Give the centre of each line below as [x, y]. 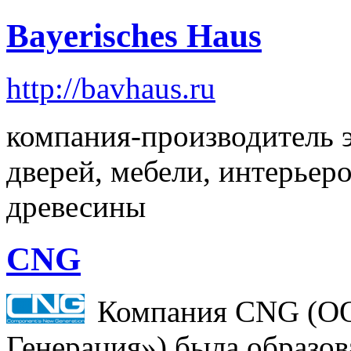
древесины [76, 207]
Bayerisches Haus [134, 36]
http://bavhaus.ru [111, 89]
